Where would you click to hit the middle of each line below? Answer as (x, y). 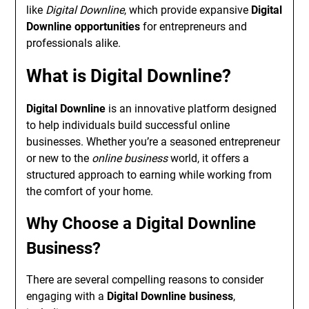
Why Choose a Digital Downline (141, 223)
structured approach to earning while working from (149, 175)
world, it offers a (209, 158)
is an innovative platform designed (191, 109)
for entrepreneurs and (194, 27)
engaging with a (67, 296)
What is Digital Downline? (129, 76)
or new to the (59, 158)
